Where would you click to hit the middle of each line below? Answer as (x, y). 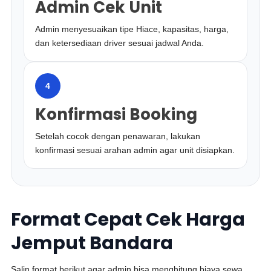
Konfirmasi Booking (116, 114)
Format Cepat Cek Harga (128, 220)
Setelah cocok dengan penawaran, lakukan (118, 136)
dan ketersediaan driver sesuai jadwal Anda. (120, 43)
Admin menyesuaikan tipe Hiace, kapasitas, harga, (132, 29)
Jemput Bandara (92, 243)
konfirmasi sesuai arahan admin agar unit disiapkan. (135, 150)
